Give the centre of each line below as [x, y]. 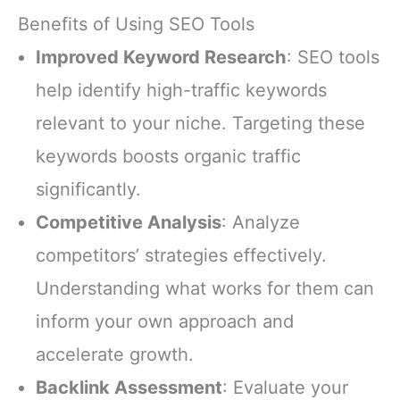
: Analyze [261, 223]
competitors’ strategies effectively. [181, 256]
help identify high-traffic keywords [181, 91]
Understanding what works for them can [205, 289]
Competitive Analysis [129, 223]
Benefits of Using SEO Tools [136, 25]
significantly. [88, 190]
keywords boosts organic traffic [168, 157]
